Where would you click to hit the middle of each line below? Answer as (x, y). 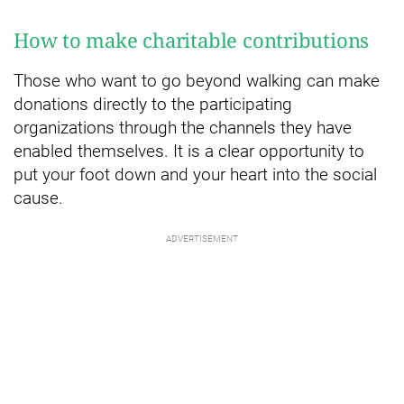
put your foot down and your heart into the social (195, 175)
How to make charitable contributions (192, 40)
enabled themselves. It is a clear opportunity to (189, 151)
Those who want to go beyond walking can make (197, 81)
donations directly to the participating (153, 105)
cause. (38, 198)
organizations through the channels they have (183, 128)
